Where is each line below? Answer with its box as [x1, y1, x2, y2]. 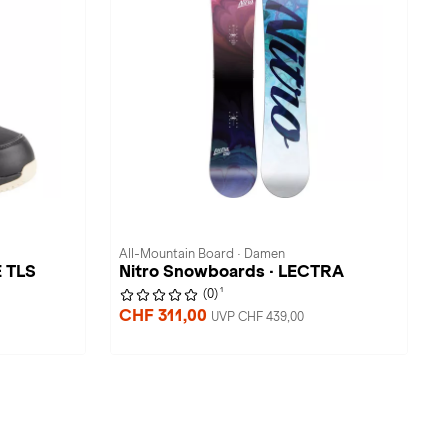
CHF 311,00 [119, 306, 211, 325]
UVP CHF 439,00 [211, 310, 304, 324]
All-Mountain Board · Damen [119, 247, 285, 261]
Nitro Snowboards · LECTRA [119, 262, 344, 281]
